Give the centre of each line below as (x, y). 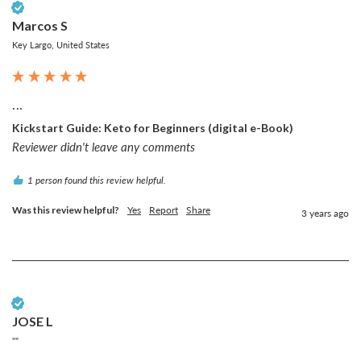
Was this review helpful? (66, 210)
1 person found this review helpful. (97, 180)
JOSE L (33, 321)
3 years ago (325, 213)
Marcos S (40, 25)
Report (164, 210)
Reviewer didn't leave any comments (104, 146)
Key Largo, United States (61, 44)
